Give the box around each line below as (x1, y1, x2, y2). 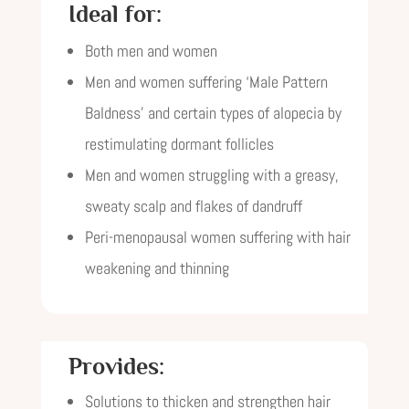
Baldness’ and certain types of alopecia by (84, 102, 341, 123)
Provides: (68, 353, 164, 380)
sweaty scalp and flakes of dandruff (84, 195, 302, 216)
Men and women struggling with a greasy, (84, 164, 339, 185)
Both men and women (84, 40, 217, 61)
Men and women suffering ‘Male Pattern (84, 71, 328, 92)
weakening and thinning (84, 257, 229, 278)
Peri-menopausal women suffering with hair (84, 226, 351, 247)
